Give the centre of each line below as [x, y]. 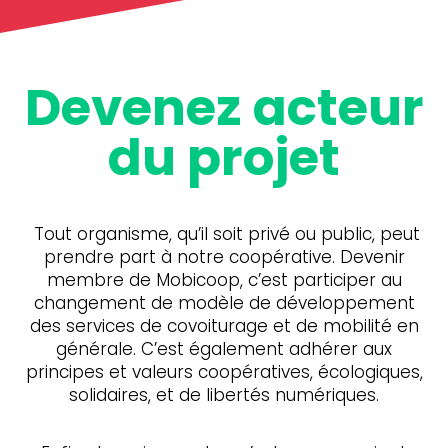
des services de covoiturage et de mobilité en [224, 325]
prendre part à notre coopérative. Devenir [224, 256]
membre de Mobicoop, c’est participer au [224, 279]
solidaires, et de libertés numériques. [224, 394]
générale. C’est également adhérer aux [224, 348]
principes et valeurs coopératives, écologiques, [224, 371]
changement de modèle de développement [224, 302]
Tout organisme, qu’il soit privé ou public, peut [224, 233]
